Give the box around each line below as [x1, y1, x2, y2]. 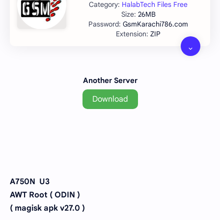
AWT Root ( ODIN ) [10, 190, 80, 200]
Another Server [82, 76, 137, 85]
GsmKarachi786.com [123, 20, 188, 29]
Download [92, 94, 128, 105]
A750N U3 [10, 176, 50, 187]
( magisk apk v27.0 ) [10, 203, 85, 213]
